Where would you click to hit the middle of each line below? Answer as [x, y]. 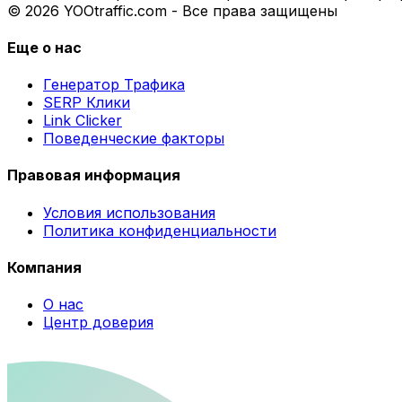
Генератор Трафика [114, 85]
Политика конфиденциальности [160, 230]
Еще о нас [44, 47]
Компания [44, 267]
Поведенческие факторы [134, 139]
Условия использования [129, 212]
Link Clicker [83, 121]
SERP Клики [87, 103]
